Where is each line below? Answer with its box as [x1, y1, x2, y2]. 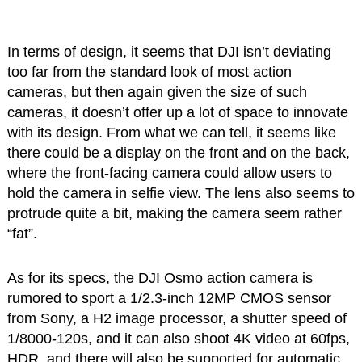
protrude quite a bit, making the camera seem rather [6, 205, 342, 222]
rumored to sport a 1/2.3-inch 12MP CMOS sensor [6, 290, 331, 307]
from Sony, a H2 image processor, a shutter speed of [6, 310, 347, 327]
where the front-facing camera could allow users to [6, 165, 332, 182]
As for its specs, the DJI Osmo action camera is [6, 270, 313, 287]
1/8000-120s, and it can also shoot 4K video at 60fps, [6, 330, 350, 347]
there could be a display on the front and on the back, [6, 145, 350, 162]
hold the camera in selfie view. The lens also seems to [6, 185, 355, 202]
